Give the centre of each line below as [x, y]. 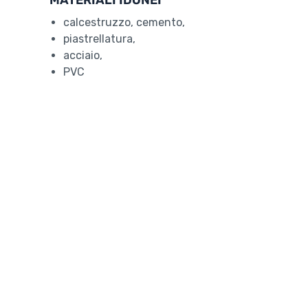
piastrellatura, [99, 39]
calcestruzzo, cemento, [124, 23]
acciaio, [83, 56]
